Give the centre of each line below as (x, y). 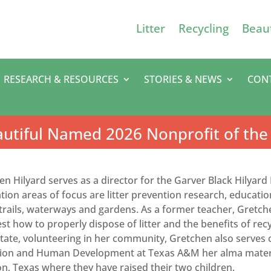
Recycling (203, 28)
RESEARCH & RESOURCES (61, 79)
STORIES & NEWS (183, 79)
